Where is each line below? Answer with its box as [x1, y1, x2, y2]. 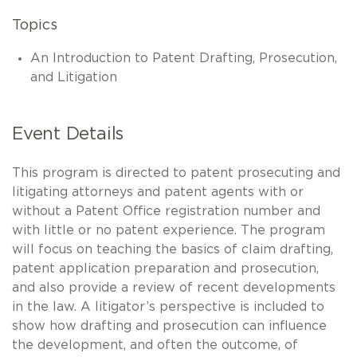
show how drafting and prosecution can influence [12, 319, 327, 332]
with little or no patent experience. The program [12, 223, 325, 237]
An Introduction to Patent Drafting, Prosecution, [29, 51, 337, 65]
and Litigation [29, 70, 117, 84]
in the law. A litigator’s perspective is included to [12, 300, 324, 313]
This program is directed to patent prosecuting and [12, 166, 340, 179]
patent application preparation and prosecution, [12, 261, 319, 275]
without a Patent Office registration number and [12, 204, 320, 218]
